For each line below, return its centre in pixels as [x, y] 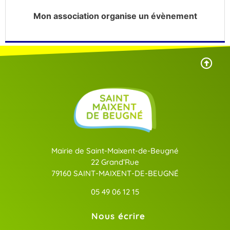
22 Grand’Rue [115, 162]
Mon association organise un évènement [115, 16]
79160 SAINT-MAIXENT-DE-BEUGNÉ [115, 173]
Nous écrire [118, 216]
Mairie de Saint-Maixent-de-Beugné [115, 151]
